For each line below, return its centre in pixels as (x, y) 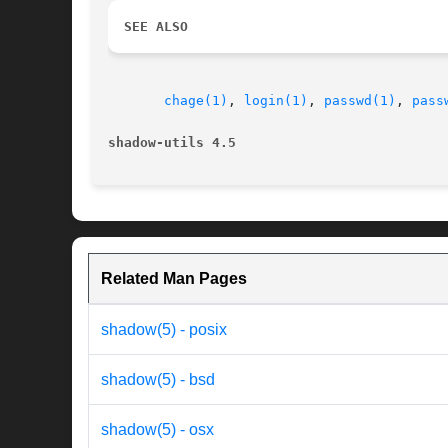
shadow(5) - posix (164, 330)
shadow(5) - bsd (158, 380)
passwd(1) (360, 101)
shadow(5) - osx (157, 430)
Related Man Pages (174, 279)
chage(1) (196, 101)
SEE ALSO (156, 27)
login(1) (276, 101)
